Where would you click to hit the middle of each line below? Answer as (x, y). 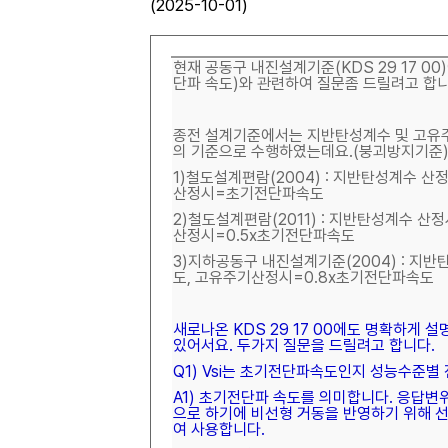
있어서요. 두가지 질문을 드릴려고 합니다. (304, 345)
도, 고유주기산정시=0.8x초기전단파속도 (303, 277)
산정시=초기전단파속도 (248, 193)
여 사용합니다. (219, 429)
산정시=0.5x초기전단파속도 (264, 235)
